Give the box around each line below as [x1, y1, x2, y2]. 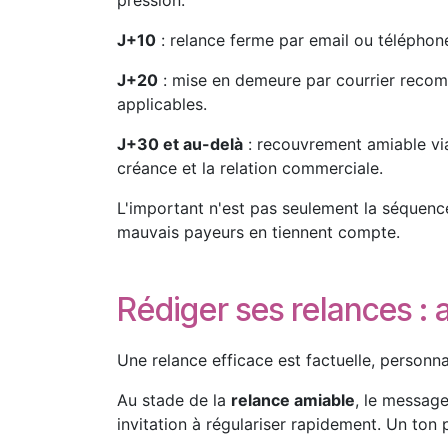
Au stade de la [117, 390, 231, 410]
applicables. [117, 94, 207, 114]
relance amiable [231, 390, 355, 410]
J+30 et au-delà [117, 134, 243, 154]
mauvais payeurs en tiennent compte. [117, 222, 400, 242]
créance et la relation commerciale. [117, 158, 383, 178]
